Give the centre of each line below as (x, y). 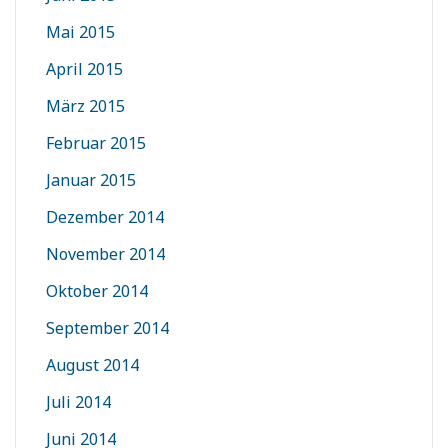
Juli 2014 (78, 402)
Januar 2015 (91, 180)
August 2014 (92, 365)
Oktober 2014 (97, 291)
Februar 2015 (96, 143)
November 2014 (105, 254)
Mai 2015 (80, 32)
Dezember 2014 (105, 217)
